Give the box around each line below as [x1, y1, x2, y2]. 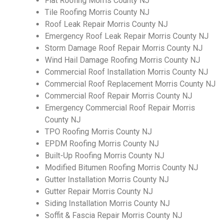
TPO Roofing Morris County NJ [45, 127, 152, 137]
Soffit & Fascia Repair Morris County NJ [45, 211, 182, 221]
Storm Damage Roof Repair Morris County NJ [45, 43, 203, 53]
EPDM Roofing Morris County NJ [45, 139, 159, 149]
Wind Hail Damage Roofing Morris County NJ [45, 55, 200, 65]
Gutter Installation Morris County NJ [45, 175, 169, 185]
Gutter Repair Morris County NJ [45, 187, 153, 197]
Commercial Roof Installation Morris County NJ [45, 67, 208, 77]
